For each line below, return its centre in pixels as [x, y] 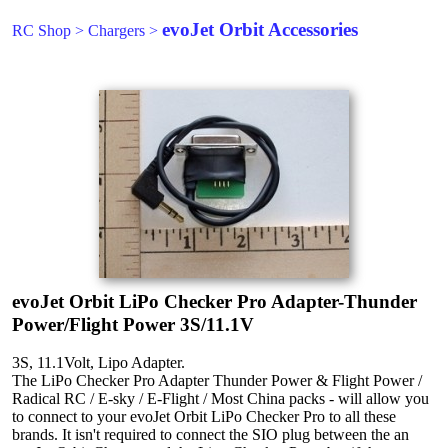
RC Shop [41, 30]
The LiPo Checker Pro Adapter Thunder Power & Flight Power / [217, 380]
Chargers [116, 30]
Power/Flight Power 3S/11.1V [133, 324]
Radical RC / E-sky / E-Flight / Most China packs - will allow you [220, 398]
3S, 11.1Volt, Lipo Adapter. [98, 362]
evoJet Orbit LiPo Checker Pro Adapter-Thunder [214, 301]
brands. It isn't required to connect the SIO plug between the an [210, 434]
